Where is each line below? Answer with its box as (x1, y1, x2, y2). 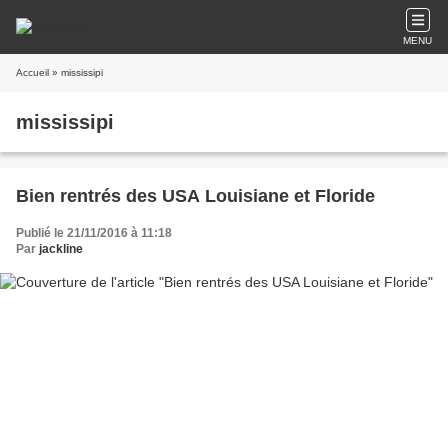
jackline (39, 242, 83, 256)
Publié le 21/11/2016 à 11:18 (16, 226, 172, 240)
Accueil (16, 67, 49, 78)
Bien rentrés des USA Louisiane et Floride (16, 186, 375, 206)
